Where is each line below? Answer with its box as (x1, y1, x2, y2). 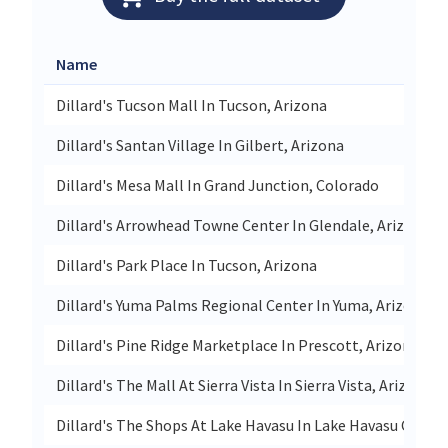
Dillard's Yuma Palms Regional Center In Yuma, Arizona (56, 294, 429, 315)
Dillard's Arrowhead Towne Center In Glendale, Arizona (56, 214, 430, 235)
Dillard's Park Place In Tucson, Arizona (56, 254, 317, 275)
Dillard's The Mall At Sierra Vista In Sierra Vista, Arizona (56, 374, 432, 395)
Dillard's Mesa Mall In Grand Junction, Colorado (56, 174, 379, 195)
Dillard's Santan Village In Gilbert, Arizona (56, 134, 344, 155)
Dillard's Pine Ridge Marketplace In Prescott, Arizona (56, 334, 419, 355)
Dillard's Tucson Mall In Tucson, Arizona (56, 94, 327, 115)
